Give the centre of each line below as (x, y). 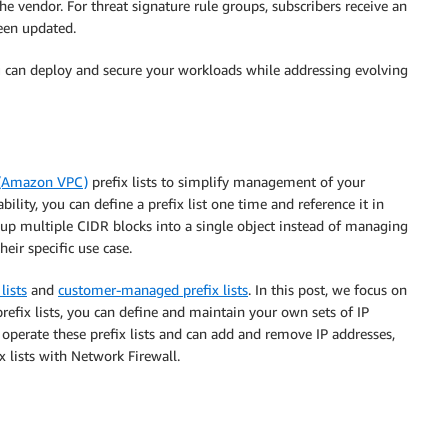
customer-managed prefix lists (153, 289)
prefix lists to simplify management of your (226, 181)
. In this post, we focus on (327, 289)
